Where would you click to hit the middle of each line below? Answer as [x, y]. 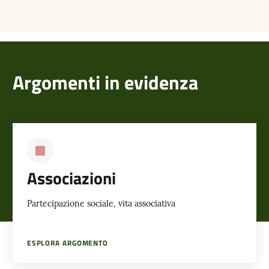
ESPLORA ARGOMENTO [68, 243]
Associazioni [71, 178]
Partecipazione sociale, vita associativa [101, 203]
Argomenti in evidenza [105, 82]
